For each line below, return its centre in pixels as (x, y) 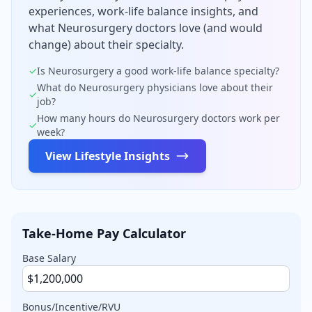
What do (58, 87)
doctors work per (239, 118)
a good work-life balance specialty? (196, 70)
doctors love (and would (197, 28)
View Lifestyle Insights (108, 156)
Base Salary (49, 258)
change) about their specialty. (106, 44)
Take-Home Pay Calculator (104, 233)
